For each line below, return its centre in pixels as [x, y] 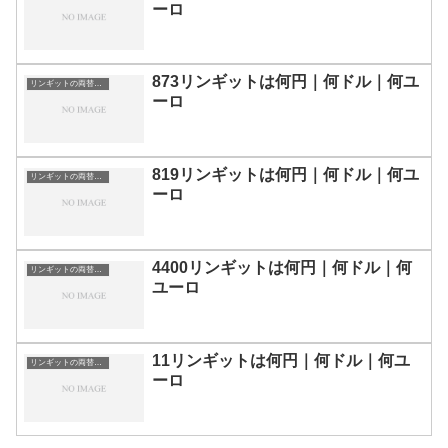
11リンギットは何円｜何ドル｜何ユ [281, 361]
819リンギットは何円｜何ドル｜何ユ [285, 175]
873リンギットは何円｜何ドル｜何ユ [285, 82]
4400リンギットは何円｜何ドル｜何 [282, 268]
